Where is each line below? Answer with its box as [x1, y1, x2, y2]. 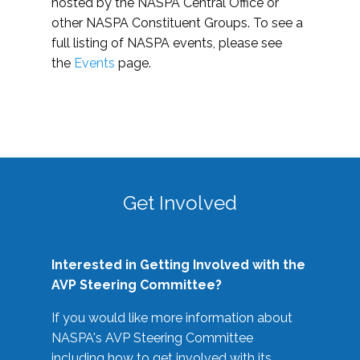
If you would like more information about [51, 310, 292, 326]
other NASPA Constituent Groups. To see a [51, 15, 303, 31]
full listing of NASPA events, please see [51, 35, 282, 51]
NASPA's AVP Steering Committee [51, 330, 253, 346]
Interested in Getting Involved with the [51, 257, 305, 273]
